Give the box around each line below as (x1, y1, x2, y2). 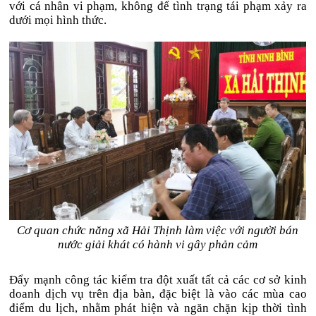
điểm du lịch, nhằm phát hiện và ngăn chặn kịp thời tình (9, 301, 307, 315)
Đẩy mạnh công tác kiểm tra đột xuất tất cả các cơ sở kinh (9, 273, 307, 286)
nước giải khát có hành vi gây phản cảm (58, 238, 258, 251)
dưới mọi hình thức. (9, 13, 107, 27)
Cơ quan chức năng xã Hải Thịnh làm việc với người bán (17, 224, 299, 237)
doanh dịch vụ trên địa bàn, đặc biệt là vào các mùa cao (9, 287, 307, 300)
